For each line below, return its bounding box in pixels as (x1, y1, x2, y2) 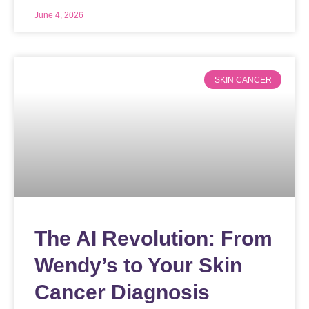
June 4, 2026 (34, 10, 83, 21)
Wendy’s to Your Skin (34, 254, 242, 277)
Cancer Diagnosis (34, 281, 210, 304)
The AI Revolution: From (34, 227, 272, 250)
